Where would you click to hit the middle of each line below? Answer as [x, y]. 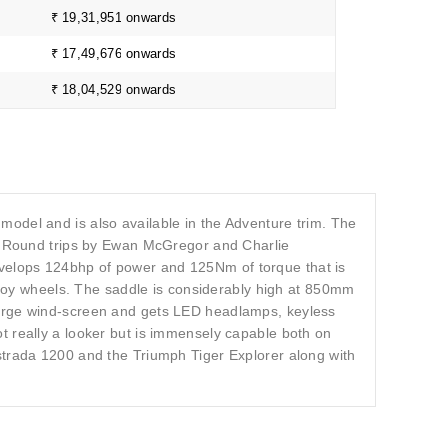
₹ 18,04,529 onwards [113, 89]
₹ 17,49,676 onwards [113, 53]
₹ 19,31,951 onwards [113, 17]
